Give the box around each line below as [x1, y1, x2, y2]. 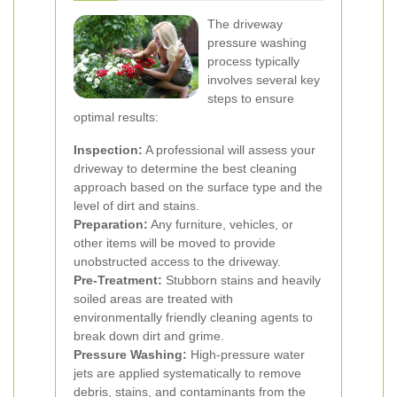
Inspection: [74, 143, 143, 157]
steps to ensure [207, 91, 294, 105]
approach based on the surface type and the [74, 180, 323, 194]
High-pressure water [187, 347, 305, 362]
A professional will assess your [143, 143, 315, 157]
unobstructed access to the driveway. [74, 254, 281, 269]
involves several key [207, 73, 320, 87]
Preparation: [74, 217, 148, 231]
